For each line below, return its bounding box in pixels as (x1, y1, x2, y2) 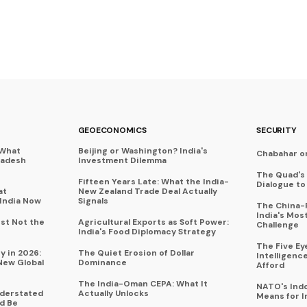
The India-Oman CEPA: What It (77, 278, 208, 289)
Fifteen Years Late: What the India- (77, 176, 229, 187)
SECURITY (256, 125, 297, 136)
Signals (77, 195, 108, 206)
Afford (256, 260, 285, 271)
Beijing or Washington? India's (77, 145, 208, 156)
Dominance (77, 257, 127, 268)
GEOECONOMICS (77, 125, 147, 136)
